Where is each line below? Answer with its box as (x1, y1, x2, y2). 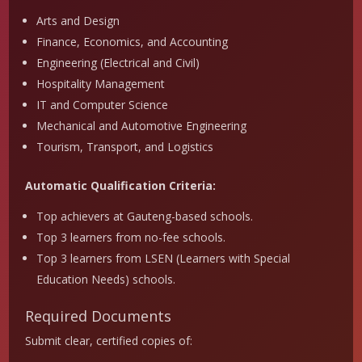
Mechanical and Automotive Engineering (36, 118, 247, 134)
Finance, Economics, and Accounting (36, 34, 229, 50)
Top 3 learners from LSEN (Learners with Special (36, 250, 291, 267)
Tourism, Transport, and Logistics (36, 139, 214, 155)
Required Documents (25, 306, 172, 326)
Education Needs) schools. (36, 271, 176, 288)
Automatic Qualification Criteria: (25, 178, 217, 194)
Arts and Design (36, 13, 120, 29)
